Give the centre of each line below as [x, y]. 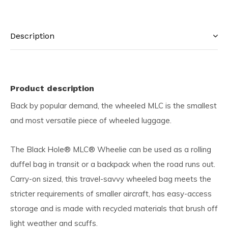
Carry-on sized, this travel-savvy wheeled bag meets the [111, 179]
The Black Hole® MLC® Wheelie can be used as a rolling [111, 149]
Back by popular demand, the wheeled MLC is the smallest [113, 106]
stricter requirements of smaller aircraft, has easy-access [111, 194]
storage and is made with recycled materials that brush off [114, 208]
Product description [52, 88]
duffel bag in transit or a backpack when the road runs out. [113, 164]
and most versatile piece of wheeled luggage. [91, 120]
